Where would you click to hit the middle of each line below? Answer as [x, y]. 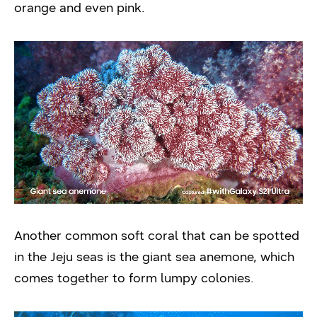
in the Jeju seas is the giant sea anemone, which [154, 257]
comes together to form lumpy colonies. [134, 278]
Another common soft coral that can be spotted [157, 236]
